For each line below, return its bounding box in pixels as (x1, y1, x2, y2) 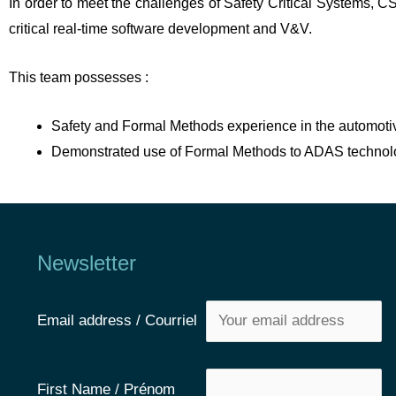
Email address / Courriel (37, 312, 206, 330)
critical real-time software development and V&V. (9, 21, 312, 37)
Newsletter (37, 250, 136, 275)
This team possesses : (9, 70, 148, 86)
